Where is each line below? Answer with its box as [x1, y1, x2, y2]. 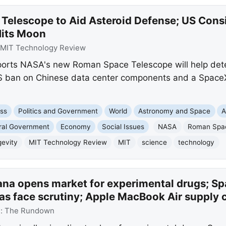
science [142, 138, 167, 146]
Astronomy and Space [138, 106, 211, 115]
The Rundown [4, 206, 54, 216]
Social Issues [102, 122, 145, 131]
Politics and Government [18, 106, 98, 115]
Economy [61, 122, 91, 131]
